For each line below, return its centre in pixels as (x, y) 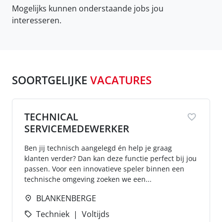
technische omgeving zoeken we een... (88, 179)
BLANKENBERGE (66, 198)
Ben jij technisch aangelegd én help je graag (98, 148)
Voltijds (96, 214)
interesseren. (37, 20)
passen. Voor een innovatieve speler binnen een (104, 169)
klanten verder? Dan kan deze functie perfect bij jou (111, 158)
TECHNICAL (51, 117)
